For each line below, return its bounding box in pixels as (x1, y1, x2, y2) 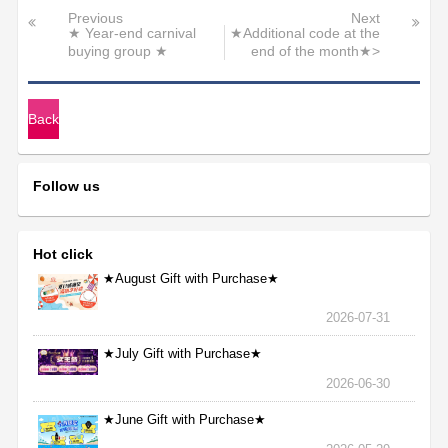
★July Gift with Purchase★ (103, 346, 263, 362)
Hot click (33, 246, 94, 263)
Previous (68, 11, 124, 27)
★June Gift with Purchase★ (103, 412, 267, 428)
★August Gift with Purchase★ (103, 271, 280, 287)
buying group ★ (68, 44, 169, 60)
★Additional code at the (229, 26, 380, 42)
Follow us (33, 178, 101, 195)
